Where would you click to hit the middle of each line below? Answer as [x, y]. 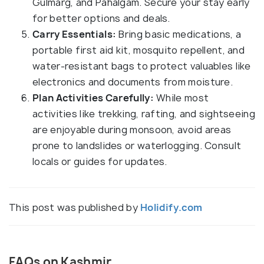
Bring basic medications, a [179, 34]
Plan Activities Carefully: [93, 98]
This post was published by [75, 208]
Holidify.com [171, 208]
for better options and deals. [101, 19]
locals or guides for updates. [100, 162]
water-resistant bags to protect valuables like [142, 66]
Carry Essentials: [75, 34]
